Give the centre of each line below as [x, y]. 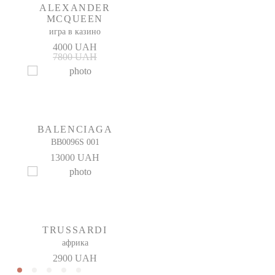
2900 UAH [75, 258]
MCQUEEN [75, 19]
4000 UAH [75, 47]
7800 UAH [75, 57]
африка [75, 243]
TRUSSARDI [75, 230]
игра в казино [75, 32]
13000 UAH [75, 157]
